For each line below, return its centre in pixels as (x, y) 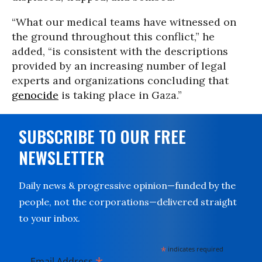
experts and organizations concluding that (120, 80)
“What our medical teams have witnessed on (124, 22)
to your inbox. (49, 218)
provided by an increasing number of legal (119, 66)
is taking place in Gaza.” (120, 95)
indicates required (195, 249)
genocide (35, 95)
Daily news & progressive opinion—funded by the (127, 185)
